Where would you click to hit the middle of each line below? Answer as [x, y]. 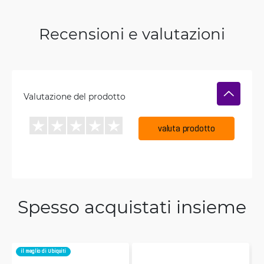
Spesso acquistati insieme [132, 206]
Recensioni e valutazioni [132, 33]
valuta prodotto [187, 128]
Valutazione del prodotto [75, 96]
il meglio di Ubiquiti [43, 251]
